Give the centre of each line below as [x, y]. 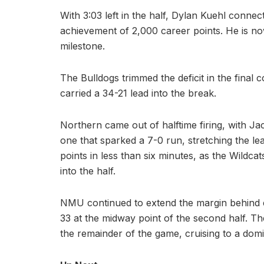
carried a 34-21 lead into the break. [138, 93]
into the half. [88, 171]
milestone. [82, 46]
